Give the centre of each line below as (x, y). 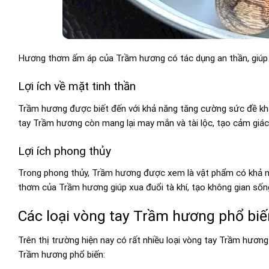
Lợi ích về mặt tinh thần (77, 86)
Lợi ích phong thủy (65, 151)
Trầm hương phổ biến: (62, 254)
